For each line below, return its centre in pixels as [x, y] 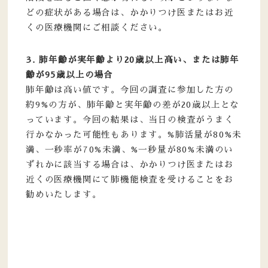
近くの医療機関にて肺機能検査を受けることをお [130, 179]
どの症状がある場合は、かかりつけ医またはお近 [130, 12]
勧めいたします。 [63, 194]
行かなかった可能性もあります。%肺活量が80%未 [134, 134]
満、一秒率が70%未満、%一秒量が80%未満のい [130, 149]
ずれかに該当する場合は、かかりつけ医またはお [130, 164]
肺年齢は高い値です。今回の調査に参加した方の [130, 89]
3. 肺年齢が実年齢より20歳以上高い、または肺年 [132, 60]
